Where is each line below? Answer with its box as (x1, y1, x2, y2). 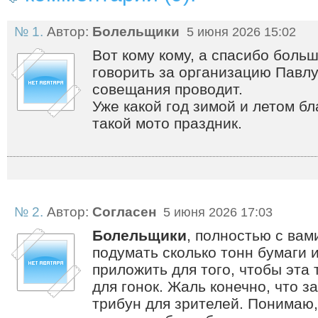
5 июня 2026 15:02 (183, 24, 296, 39)
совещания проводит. (92, 80, 243, 97)
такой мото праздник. (92, 114, 242, 131)
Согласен (92, 204, 156, 219)
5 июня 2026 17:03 (160, 204, 273, 219)
